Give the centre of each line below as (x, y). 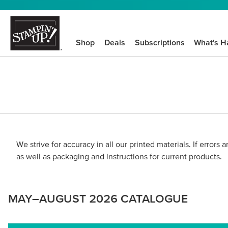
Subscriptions (160, 42)
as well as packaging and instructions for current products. (119, 156)
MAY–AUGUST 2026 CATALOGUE (98, 198)
